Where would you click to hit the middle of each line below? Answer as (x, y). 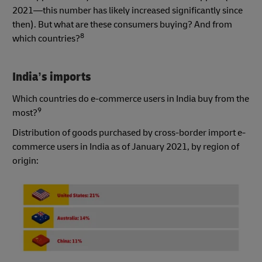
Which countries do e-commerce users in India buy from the (131, 99)
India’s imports (52, 77)
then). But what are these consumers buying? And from (122, 24)
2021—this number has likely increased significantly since (127, 10)
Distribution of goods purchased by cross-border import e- (129, 133)
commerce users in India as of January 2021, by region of (126, 147)
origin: (25, 161)
